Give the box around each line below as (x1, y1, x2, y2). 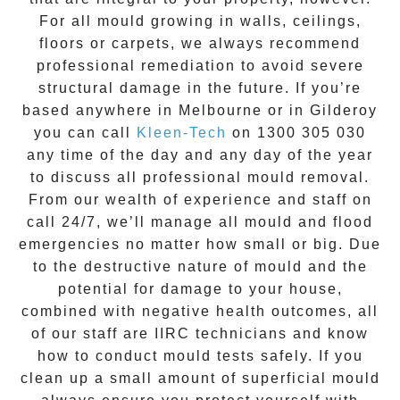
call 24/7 (27, 214, 96, 230)
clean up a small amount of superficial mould (20, 371, 380, 387)
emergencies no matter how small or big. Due (19, 237, 381, 253)
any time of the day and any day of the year (27, 147, 373, 163)
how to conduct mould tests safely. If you (37, 348, 363, 364)
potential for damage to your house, (57, 281, 343, 297)
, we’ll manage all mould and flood (96, 214, 373, 230)
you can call (34, 125, 137, 141)
